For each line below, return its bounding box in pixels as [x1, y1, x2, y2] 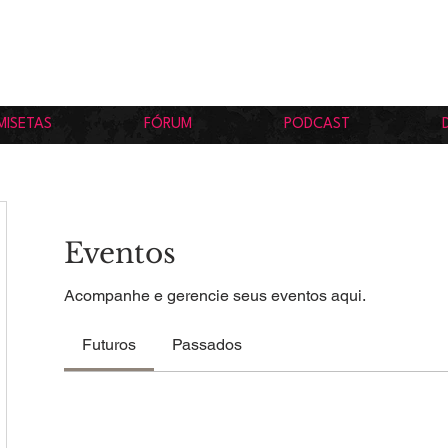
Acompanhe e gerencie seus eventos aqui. [64, 286, 366, 306]
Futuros [82, 335, 136, 355]
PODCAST [284, 117, 350, 133]
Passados [172, 335, 242, 355]
